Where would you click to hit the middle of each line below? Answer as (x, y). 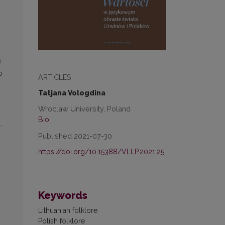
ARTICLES (55, 77)
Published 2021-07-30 (75, 136)
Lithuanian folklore (68, 210)
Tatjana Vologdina (72, 93)
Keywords (63, 195)
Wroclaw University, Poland (84, 108)
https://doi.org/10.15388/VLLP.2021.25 (101, 151)
